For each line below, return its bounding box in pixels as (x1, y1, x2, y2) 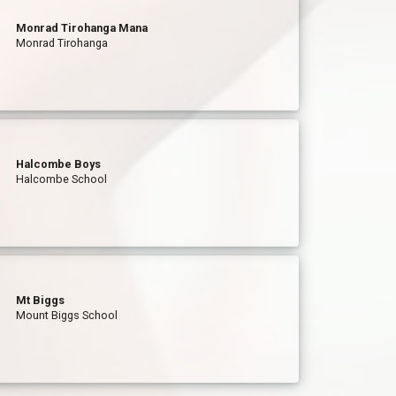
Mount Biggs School (16, 308, 118, 322)
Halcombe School (16, 172, 108, 186)
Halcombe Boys (16, 157, 102, 171)
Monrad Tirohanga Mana (16, 21, 148, 34)
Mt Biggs (16, 293, 65, 307)
